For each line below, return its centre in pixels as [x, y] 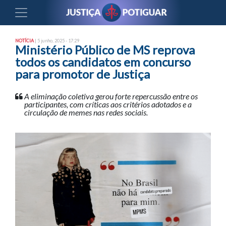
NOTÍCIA [24, 41]
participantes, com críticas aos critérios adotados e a [108, 104]
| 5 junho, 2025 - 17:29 [56, 41]
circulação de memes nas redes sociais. [86, 112]
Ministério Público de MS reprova [105, 50]
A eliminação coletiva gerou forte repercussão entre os [111, 96]
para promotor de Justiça [82, 74]
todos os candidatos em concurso [103, 62]
